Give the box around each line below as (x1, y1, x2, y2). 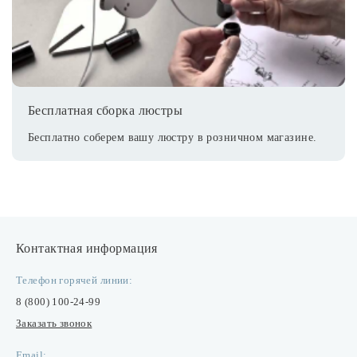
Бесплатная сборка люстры (28, 104, 183, 117)
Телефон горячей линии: (16, 274, 133, 286)
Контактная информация (16, 241, 158, 255)
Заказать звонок (16, 317, 92, 329)
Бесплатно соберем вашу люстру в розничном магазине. (28, 131, 317, 143)
